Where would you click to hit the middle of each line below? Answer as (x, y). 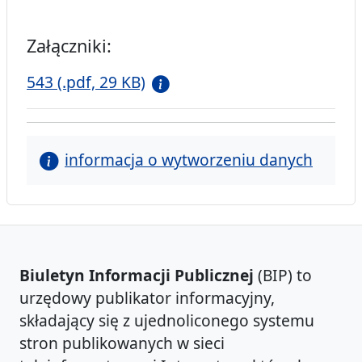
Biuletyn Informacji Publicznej (137, 276)
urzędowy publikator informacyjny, (147, 298)
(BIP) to (283, 276)
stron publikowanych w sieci (122, 343)
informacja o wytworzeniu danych (189, 160)
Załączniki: (69, 46)
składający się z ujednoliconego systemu (167, 321)
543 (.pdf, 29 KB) (86, 82)
